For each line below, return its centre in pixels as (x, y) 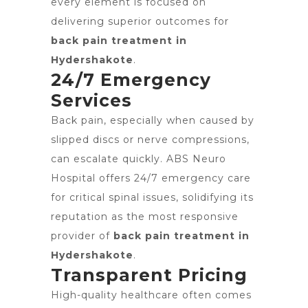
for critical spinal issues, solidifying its (152, 197)
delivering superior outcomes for (140, 21)
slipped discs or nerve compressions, (150, 140)
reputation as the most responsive (145, 217)
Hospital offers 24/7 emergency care (151, 178)
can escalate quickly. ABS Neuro (139, 159)
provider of (82, 236)
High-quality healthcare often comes (151, 295)
